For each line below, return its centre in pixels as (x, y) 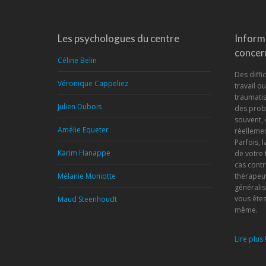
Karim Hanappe (84, 153)
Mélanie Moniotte (87, 176)
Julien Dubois (80, 107)
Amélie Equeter (83, 130)
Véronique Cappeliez (93, 83)
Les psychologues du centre (118, 38)
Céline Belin (77, 60)
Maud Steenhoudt (87, 199)
